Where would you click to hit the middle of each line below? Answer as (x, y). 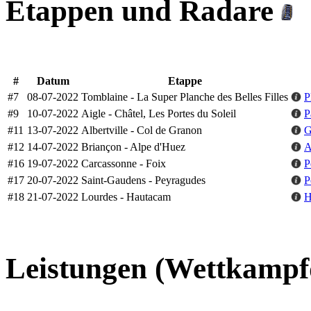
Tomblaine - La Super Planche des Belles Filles (185, 96)
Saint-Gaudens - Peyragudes (143, 180)
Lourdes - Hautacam (126, 196)
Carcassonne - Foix (124, 163)
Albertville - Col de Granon (142, 130)
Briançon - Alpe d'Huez (133, 146)
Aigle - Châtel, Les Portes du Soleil (159, 113)
